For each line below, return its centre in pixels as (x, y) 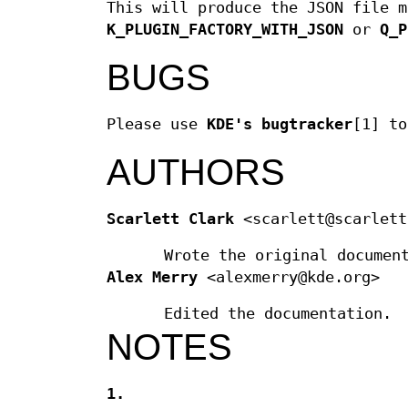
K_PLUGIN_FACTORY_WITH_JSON (225, 29)
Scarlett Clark (170, 219)
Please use (157, 124)
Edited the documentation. (278, 313)
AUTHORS (196, 172)
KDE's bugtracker (280, 124)
